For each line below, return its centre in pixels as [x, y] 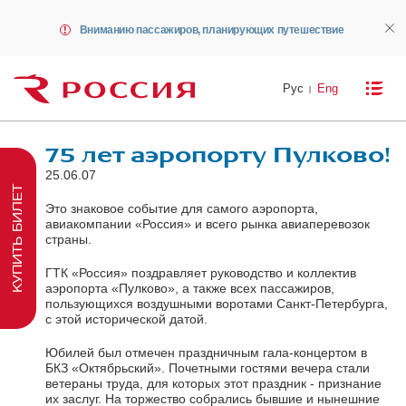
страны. [68, 239]
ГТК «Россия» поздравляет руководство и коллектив [201, 272]
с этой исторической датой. [126, 319]
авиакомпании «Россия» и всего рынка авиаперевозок [208, 223]
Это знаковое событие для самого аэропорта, [182, 208]
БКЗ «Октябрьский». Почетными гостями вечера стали [208, 367]
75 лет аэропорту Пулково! [218, 155]
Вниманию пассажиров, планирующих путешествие [212, 30]
